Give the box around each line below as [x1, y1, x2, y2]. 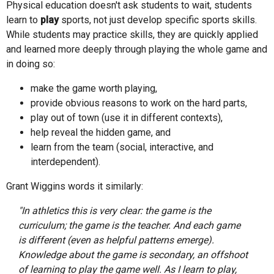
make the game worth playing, [31, 82, 157, 94]
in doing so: [6, 57, 55, 70]
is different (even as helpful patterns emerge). [18, 234, 214, 246]
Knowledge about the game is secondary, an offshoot [18, 248, 248, 261]
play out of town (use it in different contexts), [31, 111, 223, 124]
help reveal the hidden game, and [31, 126, 171, 138]
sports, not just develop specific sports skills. [59, 13, 257, 26]
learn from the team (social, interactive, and [31, 141, 213, 153]
